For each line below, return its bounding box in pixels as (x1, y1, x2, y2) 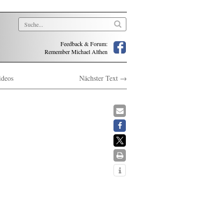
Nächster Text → (79, 73, 127, 83)
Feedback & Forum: (60, 40, 108, 48)
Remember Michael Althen (45, 48, 108, 55)
